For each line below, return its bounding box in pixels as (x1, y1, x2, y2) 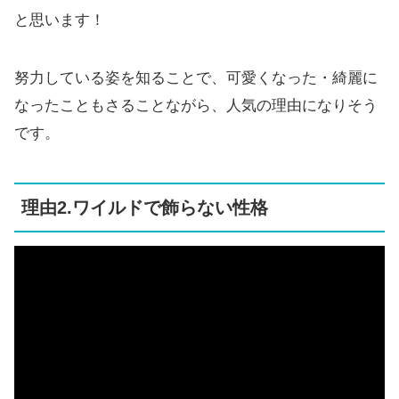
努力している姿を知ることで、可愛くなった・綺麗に (14, 69, 378, 87)
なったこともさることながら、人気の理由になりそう (14, 97, 378, 115)
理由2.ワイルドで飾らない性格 (21, 198, 268, 218)
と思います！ (14, 12, 105, 29)
